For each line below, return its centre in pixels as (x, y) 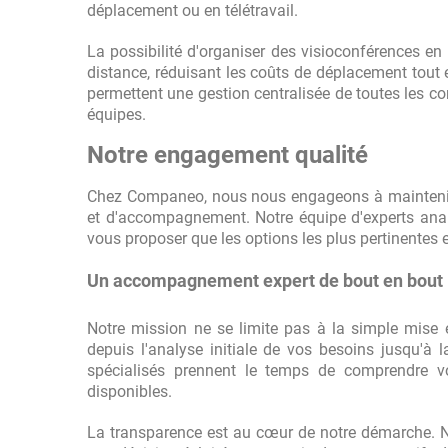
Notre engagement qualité (227, 155)
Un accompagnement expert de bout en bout (265, 280)
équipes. (116, 114)
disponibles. (129, 391)
